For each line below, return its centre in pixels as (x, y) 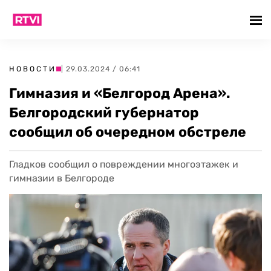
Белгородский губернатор (104, 113)
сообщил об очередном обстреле (128, 132)
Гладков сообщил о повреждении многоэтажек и (124, 164)
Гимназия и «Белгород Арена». (120, 93)
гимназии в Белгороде (62, 178)
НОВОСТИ (33, 69)
